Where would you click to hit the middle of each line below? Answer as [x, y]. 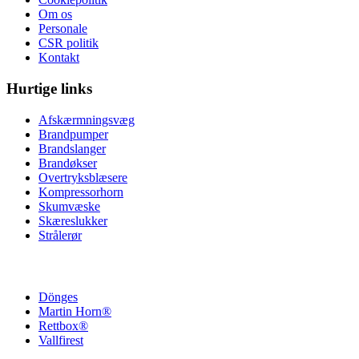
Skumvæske [69, 206]
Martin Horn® [75, 311]
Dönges [58, 296]
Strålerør [60, 235]
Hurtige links [49, 88]
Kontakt [59, 58]
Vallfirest [61, 340]
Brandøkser [68, 163]
